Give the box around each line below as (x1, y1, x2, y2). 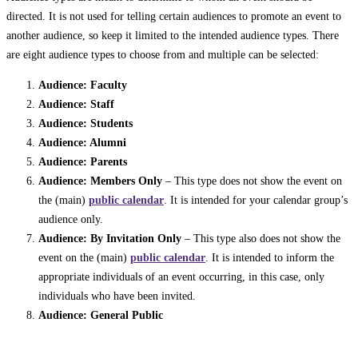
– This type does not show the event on (162, 174, 342, 188)
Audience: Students (38, 117, 133, 130)
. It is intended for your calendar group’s (164, 193, 348, 207)
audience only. (38, 213, 103, 226)
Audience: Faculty (38, 78, 127, 92)
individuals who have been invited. (38, 289, 196, 303)
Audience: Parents (38, 155, 127, 169)
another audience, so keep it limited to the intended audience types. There (6, 29, 339, 42)
